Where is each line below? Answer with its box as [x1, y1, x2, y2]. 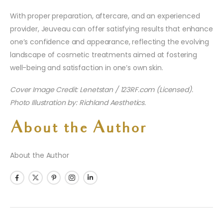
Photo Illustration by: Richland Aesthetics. [10, 97, 146, 108]
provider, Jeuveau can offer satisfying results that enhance [10, 23, 213, 34]
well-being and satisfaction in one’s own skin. [10, 62, 163, 73]
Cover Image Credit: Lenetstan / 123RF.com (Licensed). [10, 84, 193, 95]
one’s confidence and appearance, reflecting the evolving [10, 36, 210, 47]
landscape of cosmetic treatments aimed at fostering [10, 49, 197, 60]
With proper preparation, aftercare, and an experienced [10, 10, 200, 21]
